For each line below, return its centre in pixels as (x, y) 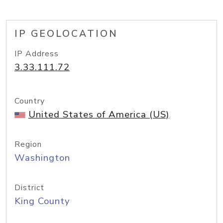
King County (42, 201)
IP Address (37, 54)
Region (28, 144)
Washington (42, 158)
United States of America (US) (99, 114)
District (29, 188)
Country (30, 101)
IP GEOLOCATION (66, 34)
